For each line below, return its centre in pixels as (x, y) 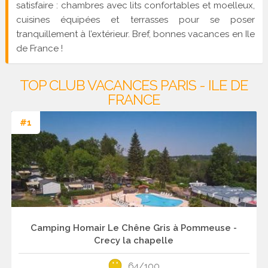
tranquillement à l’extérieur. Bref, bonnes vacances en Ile (135, 34)
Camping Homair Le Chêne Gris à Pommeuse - (134, 228)
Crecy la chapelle (134, 240)
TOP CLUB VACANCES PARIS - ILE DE (134, 86)
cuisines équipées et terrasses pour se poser (135, 19)
